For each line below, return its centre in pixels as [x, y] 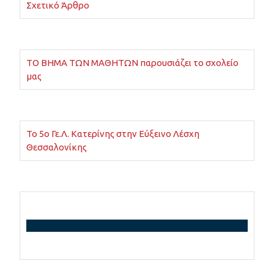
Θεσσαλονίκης [57, 147]
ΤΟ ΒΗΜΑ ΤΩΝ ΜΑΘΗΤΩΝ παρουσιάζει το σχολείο [132, 62]
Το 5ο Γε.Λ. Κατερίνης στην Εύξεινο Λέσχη [113, 133]
